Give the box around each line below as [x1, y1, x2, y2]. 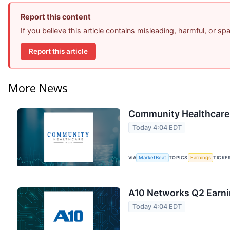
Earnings [190, 155, 211, 161]
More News [8, 80, 68, 96]
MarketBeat [139, 155, 167, 161]
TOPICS [169, 155, 188, 161]
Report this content [21, 12, 91, 22]
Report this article [29, 47, 88, 55]
